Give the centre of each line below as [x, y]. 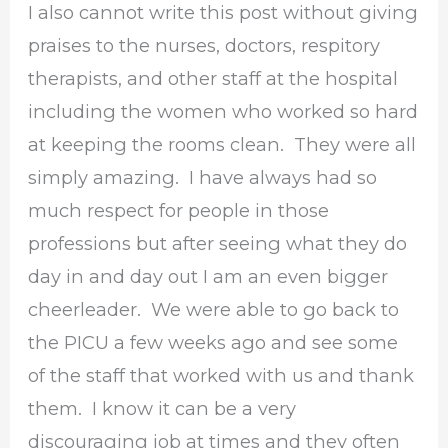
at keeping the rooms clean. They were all [222, 145]
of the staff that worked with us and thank [221, 376]
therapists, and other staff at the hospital [213, 79]
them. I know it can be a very [162, 409]
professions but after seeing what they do [218, 244]
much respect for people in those [179, 211]
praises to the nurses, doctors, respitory [204, 46]
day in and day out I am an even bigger [208, 277]
